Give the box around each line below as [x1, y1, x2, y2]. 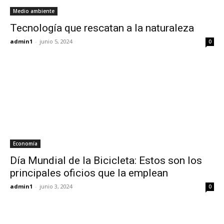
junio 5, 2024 [39, 37, 72, 45]
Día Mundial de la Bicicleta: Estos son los [10, 154, 202, 166]
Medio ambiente [13, 7, 54, 14]
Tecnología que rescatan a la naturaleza [10, 22, 194, 34]
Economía [13, 140, 37, 147]
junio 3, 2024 [39, 182, 72, 190]
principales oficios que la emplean [10, 167, 168, 179]
